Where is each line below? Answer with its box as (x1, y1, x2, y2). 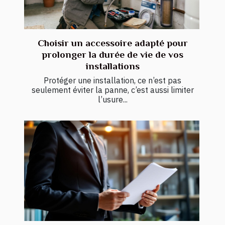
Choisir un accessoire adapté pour (37, 38, 188, 49)
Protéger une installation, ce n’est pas (44, 75, 181, 86)
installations (85, 61, 140, 72)
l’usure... (97, 94, 128, 105)
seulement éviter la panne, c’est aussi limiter (31, 85, 194, 95)
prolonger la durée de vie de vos (42, 49, 183, 60)
